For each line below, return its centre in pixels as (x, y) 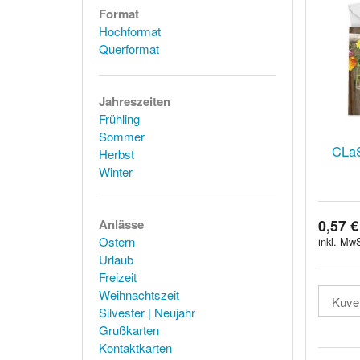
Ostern (117, 241)
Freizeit (118, 277)
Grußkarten (129, 330)
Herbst (117, 154)
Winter (116, 172)
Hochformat (130, 31)
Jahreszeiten (135, 101)
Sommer (122, 136)
